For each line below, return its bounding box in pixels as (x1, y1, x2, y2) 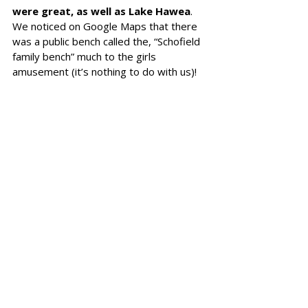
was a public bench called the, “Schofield (12, 34, 203, 49)
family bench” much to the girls (12, 49, 159, 64)
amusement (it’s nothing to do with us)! (12, 65, 199, 79)
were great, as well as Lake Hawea (12, 4, 190, 19)
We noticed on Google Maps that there (12, 19, 200, 34)
